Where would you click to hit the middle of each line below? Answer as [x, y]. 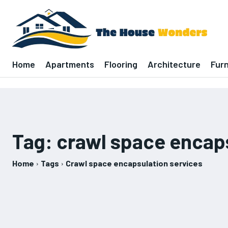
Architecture [174, 64]
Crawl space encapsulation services [134, 163]
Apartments [70, 64]
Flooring [121, 64]
